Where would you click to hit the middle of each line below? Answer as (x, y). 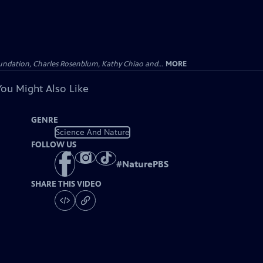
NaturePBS (146, 164)
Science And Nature (92, 132)
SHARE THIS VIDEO (67, 184)
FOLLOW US (54, 145)
